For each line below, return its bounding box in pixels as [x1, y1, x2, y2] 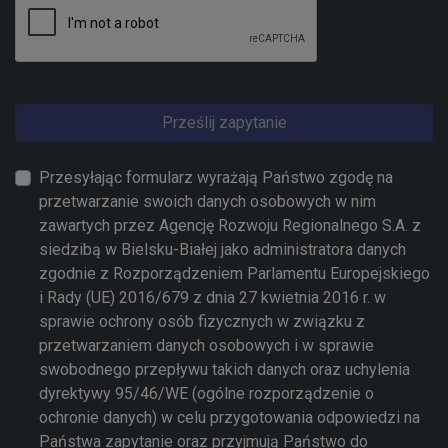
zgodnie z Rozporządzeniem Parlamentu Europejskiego [39, 264, 430, 284]
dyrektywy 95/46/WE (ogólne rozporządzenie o [39, 384, 374, 404]
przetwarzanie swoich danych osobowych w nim [39, 192, 376, 212]
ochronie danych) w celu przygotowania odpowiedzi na [39, 408, 420, 428]
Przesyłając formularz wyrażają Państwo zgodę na [39, 168, 393, 188]
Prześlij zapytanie [161, 113, 287, 133]
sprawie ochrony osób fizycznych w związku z [39, 312, 365, 332]
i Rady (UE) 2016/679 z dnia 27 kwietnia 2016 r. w [39, 288, 386, 308]
